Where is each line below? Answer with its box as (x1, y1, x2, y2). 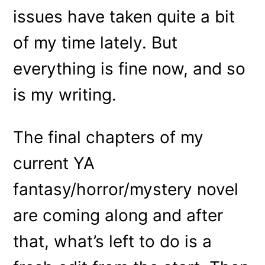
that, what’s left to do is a (13, 231, 212, 251)
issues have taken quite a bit (13, 6, 235, 27)
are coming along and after (13, 205, 224, 225)
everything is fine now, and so (13, 58, 246, 79)
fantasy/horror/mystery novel (13, 179, 239, 199)
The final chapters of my (13, 127, 204, 147)
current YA (13, 153, 95, 173)
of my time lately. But (13, 32, 178, 53)
